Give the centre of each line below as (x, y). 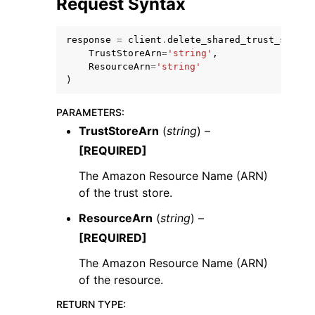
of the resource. (121, 280)
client (145, 40)
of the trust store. (126, 193)
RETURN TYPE (90, 304)
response (89, 40)
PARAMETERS (89, 112)
